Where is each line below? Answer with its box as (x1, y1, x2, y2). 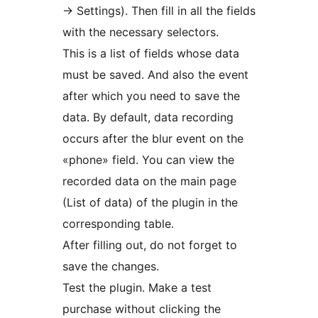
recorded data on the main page (62, 173, 236, 188)
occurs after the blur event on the (62, 131, 243, 146)
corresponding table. (62, 216, 174, 231)
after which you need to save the (62, 88, 240, 103)
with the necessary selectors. (62, 24, 219, 39)
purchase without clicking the (62, 301, 221, 316)
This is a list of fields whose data (62, 45, 239, 60)
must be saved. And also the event (62, 67, 248, 82)
